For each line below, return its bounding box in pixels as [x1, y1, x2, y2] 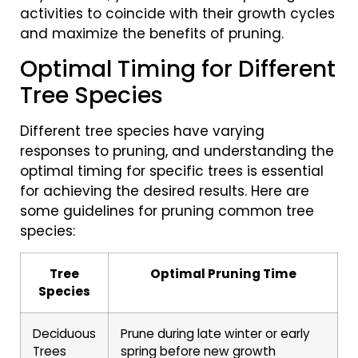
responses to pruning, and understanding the [20, 141, 334, 161]
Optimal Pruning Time [149, 265, 296, 283]
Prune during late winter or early [121, 325, 310, 343]
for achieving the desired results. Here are [20, 181, 309, 201]
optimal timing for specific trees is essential [20, 161, 324, 181]
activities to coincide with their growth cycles [20, 4, 335, 24]
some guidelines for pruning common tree [20, 201, 314, 221]
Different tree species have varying [20, 121, 265, 141]
